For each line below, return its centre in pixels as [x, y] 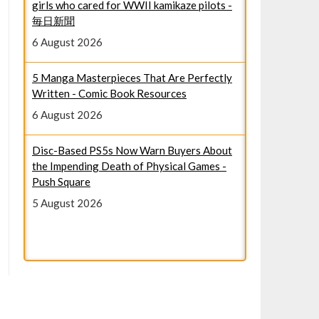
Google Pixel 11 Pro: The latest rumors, [126, 206]
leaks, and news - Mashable [95, 221]
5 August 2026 [67, 170]
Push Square [61, 149]
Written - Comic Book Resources [109, 61]
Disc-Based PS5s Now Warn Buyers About [132, 117]
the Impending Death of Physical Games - [129, 133]
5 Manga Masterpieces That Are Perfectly [132, 45]
